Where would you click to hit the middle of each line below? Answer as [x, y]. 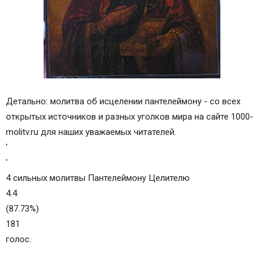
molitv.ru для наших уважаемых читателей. [91, 132]
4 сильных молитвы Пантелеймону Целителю [98, 178]
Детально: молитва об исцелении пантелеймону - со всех [123, 101]
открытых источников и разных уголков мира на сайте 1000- [130, 117]
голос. [19, 239]
